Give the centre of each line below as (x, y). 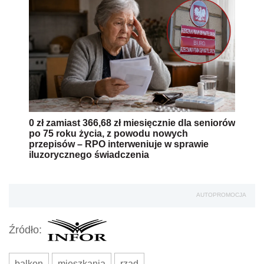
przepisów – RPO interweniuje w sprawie (119, 144)
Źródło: (25, 230)
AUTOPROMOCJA (221, 194)
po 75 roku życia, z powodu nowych (108, 133)
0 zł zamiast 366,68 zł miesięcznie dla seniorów (132, 123)
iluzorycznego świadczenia (89, 154)
